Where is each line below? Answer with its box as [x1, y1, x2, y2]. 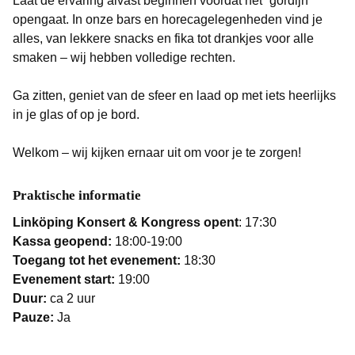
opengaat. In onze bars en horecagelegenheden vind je [13, 13, 323, 26]
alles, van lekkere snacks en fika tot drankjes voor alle [13, 32, 314, 45]
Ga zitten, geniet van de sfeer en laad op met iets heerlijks [13, 89, 336, 102]
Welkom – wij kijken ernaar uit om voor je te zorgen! [13, 146, 301, 159]
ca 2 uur [50, 292, 95, 305]
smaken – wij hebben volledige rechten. [13, 51, 235, 64]
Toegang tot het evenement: [13, 254, 184, 267]
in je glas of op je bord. [13, 108, 139, 121]
